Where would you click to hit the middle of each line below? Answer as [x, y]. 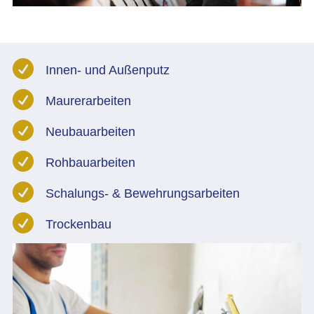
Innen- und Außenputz [108, 70]
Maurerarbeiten [88, 101]
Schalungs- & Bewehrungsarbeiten [143, 194]
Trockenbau [78, 225]
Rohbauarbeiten [90, 163]
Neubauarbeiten [90, 132]
